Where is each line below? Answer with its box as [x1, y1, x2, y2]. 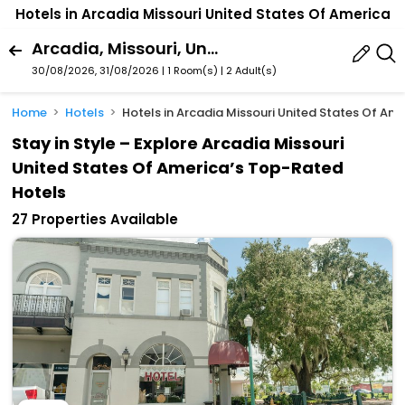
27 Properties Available [12, 210, 179, 230]
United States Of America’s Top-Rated [12, 156, 344, 180]
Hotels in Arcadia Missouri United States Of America [14, 5, 391, 24]
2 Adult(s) [226, 62, 277, 78]
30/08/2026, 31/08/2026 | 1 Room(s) [32, 62, 218, 78]
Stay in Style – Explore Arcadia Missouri [12, 132, 345, 155]
